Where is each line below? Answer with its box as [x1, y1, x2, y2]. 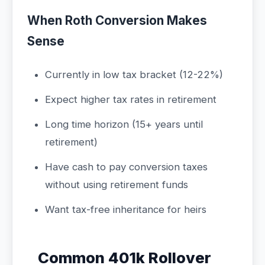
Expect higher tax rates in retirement [45, 93, 216, 105]
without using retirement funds [45, 179, 188, 190]
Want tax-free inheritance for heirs [45, 203, 206, 215]
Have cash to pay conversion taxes [45, 161, 208, 173]
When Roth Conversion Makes [27, 13, 207, 28]
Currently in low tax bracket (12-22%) [45, 69, 223, 80]
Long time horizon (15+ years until [45, 118, 203, 130]
